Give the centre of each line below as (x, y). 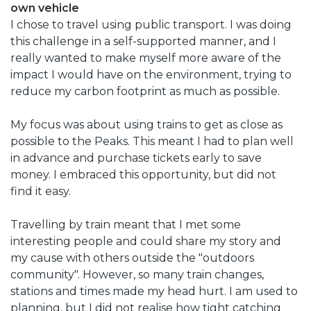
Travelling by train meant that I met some (126, 224)
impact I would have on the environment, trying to (151, 74)
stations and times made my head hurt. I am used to (154, 291)
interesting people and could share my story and (146, 241)
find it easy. (41, 191)
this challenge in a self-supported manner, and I (143, 41)
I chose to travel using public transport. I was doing (151, 24)
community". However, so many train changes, (137, 274)
